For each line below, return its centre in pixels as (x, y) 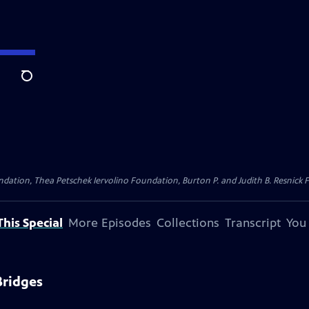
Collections (188, 223)
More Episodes (110, 223)
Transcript (253, 223)
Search (38, 83)
